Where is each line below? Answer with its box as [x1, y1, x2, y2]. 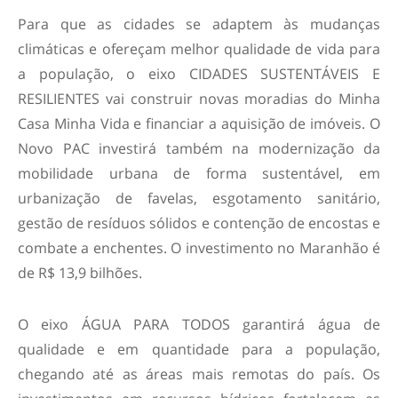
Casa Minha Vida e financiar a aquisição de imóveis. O [18, 113, 380, 133]
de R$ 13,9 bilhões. [18, 262, 142, 283]
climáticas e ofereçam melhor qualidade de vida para [18, 38, 380, 59]
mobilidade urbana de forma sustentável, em [18, 163, 380, 183]
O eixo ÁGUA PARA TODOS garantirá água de [18, 314, 380, 334]
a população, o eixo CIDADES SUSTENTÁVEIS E [18, 63, 380, 84]
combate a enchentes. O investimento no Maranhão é [18, 237, 380, 258]
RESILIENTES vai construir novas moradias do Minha [18, 88, 380, 108]
